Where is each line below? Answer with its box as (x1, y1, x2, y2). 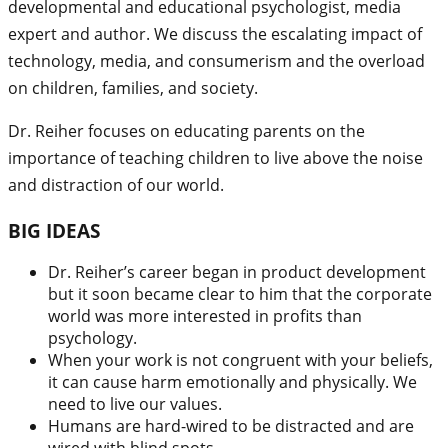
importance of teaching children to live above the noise (8, 147, 423, 169)
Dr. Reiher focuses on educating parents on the (8, 120, 365, 142)
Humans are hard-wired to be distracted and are (48, 415, 414, 438)
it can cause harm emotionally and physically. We (48, 371, 417, 394)
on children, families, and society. (8, 77, 258, 99)
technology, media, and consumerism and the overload (8, 50, 425, 72)
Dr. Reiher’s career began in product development (48, 261, 426, 284)
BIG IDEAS (8, 217, 100, 243)
